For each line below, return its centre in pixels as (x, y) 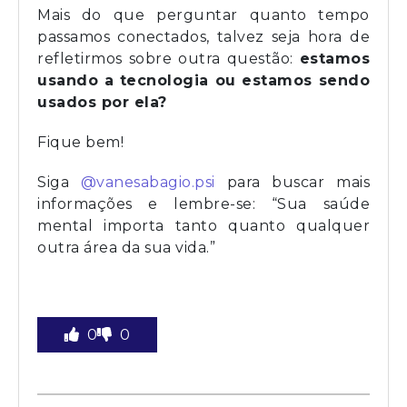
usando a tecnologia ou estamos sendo (203, 80)
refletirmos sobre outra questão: (169, 58)
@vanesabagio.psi (148, 182)
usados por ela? (102, 102)
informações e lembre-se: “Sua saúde (203, 203)
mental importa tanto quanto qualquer (203, 225)
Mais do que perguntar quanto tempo (203, 15)
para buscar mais (292, 182)
